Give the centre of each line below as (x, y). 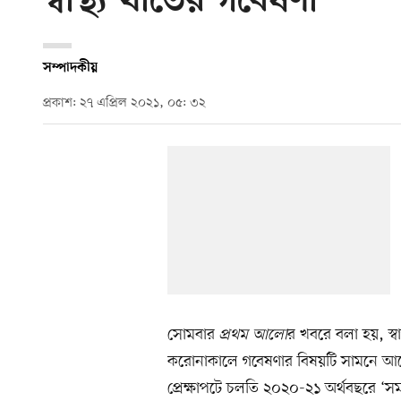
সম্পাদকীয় (70, 68)
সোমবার (193, 334)
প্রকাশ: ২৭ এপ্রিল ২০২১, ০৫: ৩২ (124, 104)
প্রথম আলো (253, 334)
